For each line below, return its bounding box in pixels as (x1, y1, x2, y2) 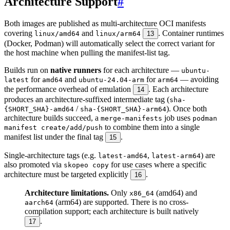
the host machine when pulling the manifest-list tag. (4, 48, 170, 57)
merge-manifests (101, 114, 162, 122)
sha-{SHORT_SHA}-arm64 (80, 105, 166, 113)
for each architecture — (101, 65, 181, 74)
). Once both (166, 104, 207, 113)
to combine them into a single (103, 122, 200, 131)
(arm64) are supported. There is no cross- (53, 197, 188, 206)
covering (4, 28, 34, 37)
